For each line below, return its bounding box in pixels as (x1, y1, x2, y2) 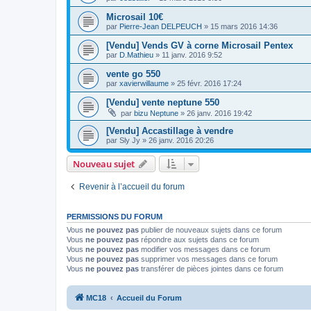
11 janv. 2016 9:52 (162, 51, 222, 60)
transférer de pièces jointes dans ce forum (139, 264, 283, 274)
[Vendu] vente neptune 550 (106, 97, 219, 108)
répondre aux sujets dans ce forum (139, 235, 259, 244)
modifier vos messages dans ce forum (139, 245, 270, 254)
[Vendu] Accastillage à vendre (106, 126, 233, 137)
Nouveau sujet (73, 158, 135, 171)
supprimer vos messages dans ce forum (139, 255, 278, 264)
